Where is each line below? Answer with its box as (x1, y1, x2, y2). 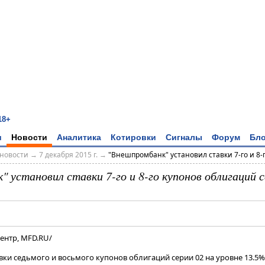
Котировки (111, 132, 156, 142)
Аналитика (57, 132, 101, 142)
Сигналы (166, 132, 202, 142)
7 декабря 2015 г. (38, 150, 98, 160)
